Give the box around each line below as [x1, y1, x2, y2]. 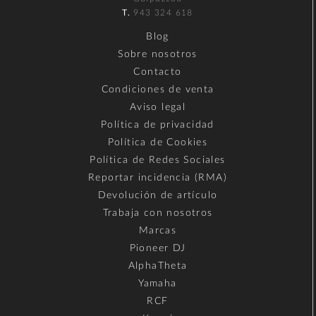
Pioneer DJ [129, 243, 186, 253]
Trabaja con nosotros [102, 207, 213, 218]
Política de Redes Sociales [90, 154, 226, 165]
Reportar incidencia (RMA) [88, 172, 227, 183]
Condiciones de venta [101, 84, 214, 95]
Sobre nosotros [118, 49, 197, 59]
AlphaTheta [128, 260, 188, 271]
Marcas [138, 225, 177, 236]
